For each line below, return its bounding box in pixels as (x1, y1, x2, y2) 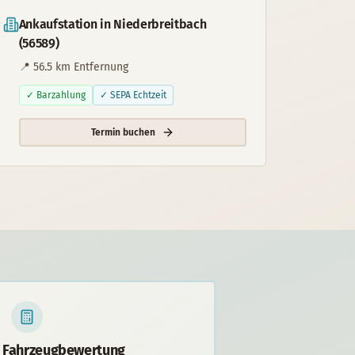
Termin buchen (90, 127, 155, 138)
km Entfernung (52, 60, 128, 74)
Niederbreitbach (113, 17, 207, 32)
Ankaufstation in (18, 17, 114, 32)
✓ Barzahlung (25, 90, 86, 101)
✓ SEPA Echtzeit (99, 90, 166, 101)
